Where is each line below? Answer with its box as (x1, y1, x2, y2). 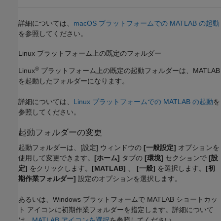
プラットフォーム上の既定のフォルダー (35, 49, 161, 57)
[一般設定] (144, 144, 176, 152)
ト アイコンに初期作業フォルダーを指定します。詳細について (18, 206, 214, 214)
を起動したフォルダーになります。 (18, 76, 129, 85)
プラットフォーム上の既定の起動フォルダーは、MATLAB (39, 66, 220, 74)
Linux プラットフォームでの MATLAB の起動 (74, 97, 213, 106)
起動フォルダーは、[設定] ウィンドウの (18, 144, 144, 152)
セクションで (163, 154, 209, 162)
